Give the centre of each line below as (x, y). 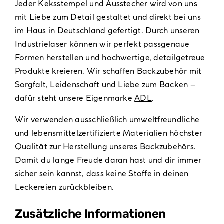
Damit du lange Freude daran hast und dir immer (108, 160)
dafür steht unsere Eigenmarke (75, 98)
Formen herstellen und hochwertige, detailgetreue (110, 57)
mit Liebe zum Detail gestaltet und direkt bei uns (108, 17)
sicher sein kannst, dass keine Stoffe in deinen (102, 173)
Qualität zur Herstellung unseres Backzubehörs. (105, 146)
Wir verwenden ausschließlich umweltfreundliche (107, 119)
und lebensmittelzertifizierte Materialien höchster (108, 133)
